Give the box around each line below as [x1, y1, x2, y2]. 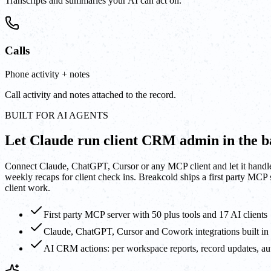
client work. [5, 183, 50, 194]
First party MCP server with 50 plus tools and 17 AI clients [44, 209, 267, 220]
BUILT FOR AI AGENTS [5, 109, 108, 120]
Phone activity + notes [5, 68, 90, 79]
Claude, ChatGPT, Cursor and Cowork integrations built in [44, 226, 269, 237]
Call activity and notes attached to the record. [5, 89, 176, 100]
